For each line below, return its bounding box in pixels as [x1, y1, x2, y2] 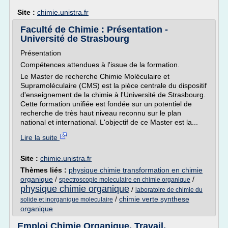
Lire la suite [20, 133, 60, 141]
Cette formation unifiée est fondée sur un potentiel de [20, 100, 192, 108]
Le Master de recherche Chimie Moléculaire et [20, 72, 169, 80]
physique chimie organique [20, 184, 129, 194]
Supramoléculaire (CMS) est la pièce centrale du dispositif [20, 81, 207, 90]
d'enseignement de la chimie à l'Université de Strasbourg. [20, 91, 206, 99]
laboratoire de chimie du [135, 186, 203, 193]
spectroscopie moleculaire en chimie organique [59, 176, 190, 183]
